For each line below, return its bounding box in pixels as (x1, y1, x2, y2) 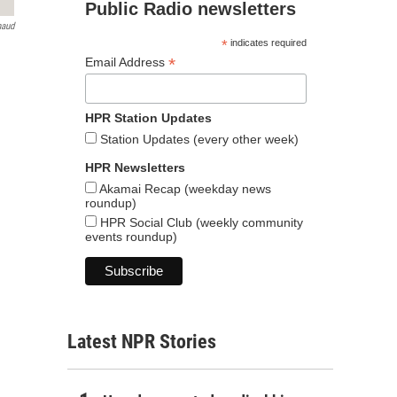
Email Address (85, 55, 168, 69)
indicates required (227, 37, 307, 48)
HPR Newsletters (85, 160, 185, 175)
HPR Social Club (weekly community (97, 214, 303, 230)
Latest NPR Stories (67, 331, 216, 354)
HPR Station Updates (85, 110, 212, 125)
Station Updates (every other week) (97, 131, 299, 146)
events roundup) (85, 229, 177, 244)
